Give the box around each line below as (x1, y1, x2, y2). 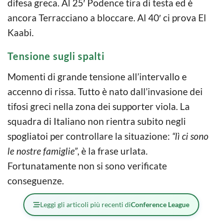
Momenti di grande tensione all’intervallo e (7, 70, 187, 82)
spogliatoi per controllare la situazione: (7, 130, 170, 142)
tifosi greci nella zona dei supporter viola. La (7, 100, 190, 112)
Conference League (130, 200, 189, 209)
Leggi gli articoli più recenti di (40, 200, 131, 209)
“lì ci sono (170, 130, 209, 142)
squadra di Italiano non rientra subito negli (7, 115, 186, 127)
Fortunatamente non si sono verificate (7, 160, 167, 171)
